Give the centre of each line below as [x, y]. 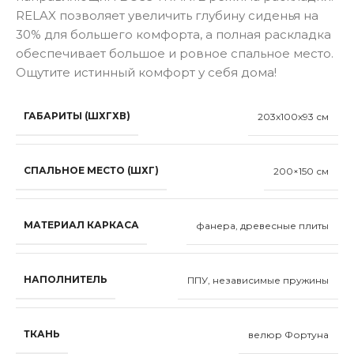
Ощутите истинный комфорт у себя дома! [146, 73]
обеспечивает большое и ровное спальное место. [175, 54]
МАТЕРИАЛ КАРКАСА [81, 225]
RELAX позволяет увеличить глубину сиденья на [167, 16]
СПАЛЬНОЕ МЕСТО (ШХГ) [91, 171]
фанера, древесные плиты [262, 225]
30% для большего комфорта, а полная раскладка [173, 35]
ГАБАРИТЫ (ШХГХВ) [77, 116]
